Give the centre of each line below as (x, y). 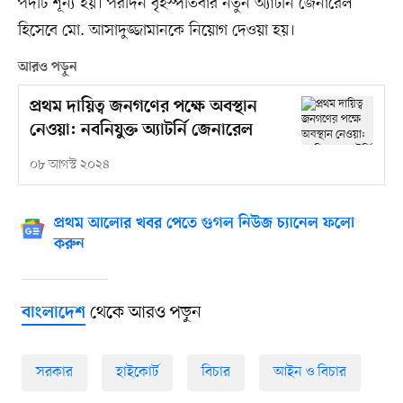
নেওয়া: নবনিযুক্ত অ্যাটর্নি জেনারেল (141, 131)
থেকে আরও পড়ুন (143, 313)
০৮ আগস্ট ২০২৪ (69, 166)
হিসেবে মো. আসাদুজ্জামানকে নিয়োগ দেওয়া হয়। (156, 31)
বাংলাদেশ (53, 314)
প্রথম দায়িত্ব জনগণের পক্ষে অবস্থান (143, 108)
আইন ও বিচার (309, 373)
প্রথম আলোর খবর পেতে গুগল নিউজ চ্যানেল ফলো (204, 224)
